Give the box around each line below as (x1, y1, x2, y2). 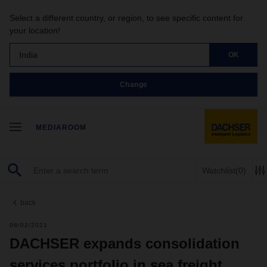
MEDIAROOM (36, 123, 86, 132)
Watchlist (202, 165, 235, 175)
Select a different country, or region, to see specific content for (10, 13, 243, 23)
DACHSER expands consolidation (10, 235, 240, 252)
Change (119, 80, 148, 89)
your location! (10, 26, 60, 35)
